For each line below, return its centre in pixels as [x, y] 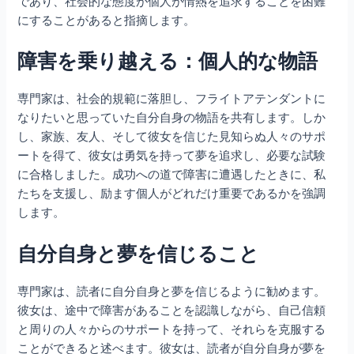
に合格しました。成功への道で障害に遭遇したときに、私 [172, 175]
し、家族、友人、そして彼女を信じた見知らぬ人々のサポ [172, 137]
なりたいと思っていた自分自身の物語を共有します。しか [172, 118]
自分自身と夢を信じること [139, 253]
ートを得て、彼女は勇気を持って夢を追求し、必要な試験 [172, 156]
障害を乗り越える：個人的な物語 [168, 61]
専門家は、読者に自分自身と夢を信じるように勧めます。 [172, 291]
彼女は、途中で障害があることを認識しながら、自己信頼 [172, 310]
